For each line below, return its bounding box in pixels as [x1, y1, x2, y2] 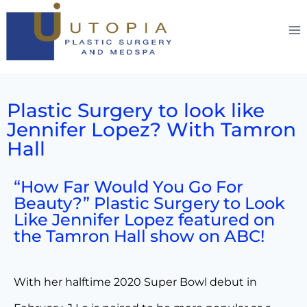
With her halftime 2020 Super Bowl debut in [14, 275, 257, 288]
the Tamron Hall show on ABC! [14, 226, 265, 246]
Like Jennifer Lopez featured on [14, 210, 275, 230]
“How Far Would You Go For [14, 177, 243, 197]
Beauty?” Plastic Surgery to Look [14, 193, 285, 213]
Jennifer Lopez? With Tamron [7, 118, 296, 141]
